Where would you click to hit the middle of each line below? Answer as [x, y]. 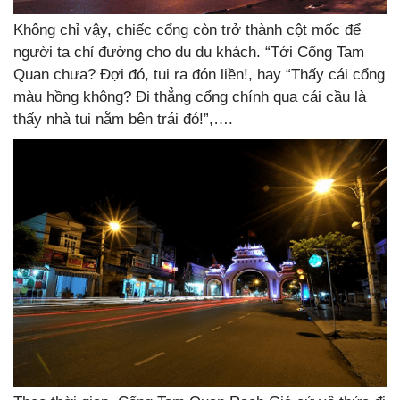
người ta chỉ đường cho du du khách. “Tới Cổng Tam [189, 52]
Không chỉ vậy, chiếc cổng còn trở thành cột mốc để [187, 29]
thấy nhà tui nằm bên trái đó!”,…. [123, 119]
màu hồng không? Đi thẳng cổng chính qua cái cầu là [190, 96]
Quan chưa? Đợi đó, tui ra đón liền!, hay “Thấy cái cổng [199, 74]
